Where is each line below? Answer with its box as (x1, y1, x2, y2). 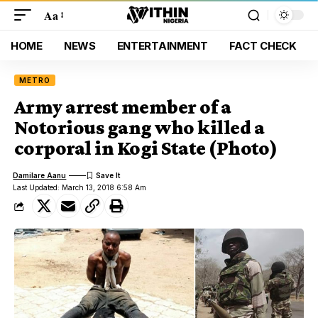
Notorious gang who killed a (14, 116, 264, 138)
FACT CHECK (229, 38, 297, 53)
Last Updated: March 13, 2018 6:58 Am (13, 183, 147, 192)
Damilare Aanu (13, 170, 67, 180)
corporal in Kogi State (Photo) (14, 137, 278, 159)
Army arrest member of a (14, 96, 231, 118)
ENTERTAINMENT (116, 38, 208, 53)
